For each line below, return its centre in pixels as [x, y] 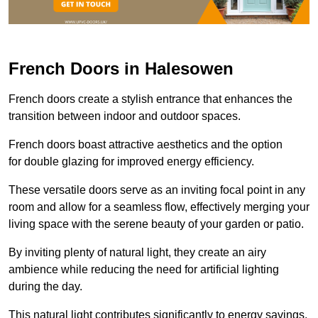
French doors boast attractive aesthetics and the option [146, 145]
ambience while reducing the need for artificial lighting [144, 270]
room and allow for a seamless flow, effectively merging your [159, 207]
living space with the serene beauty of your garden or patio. [156, 224]
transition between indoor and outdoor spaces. [125, 116]
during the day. [45, 287]
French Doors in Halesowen [121, 69]
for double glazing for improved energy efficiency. [131, 162]
